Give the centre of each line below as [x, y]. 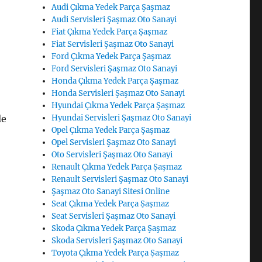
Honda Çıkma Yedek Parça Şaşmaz [115, 81]
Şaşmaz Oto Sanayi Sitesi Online [111, 192]
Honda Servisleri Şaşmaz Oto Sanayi [118, 94]
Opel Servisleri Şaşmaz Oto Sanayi [114, 143]
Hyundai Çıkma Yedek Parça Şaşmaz [118, 106]
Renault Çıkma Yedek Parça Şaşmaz [117, 167]
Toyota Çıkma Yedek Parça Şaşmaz [116, 253]
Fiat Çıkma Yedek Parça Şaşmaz [110, 32]
